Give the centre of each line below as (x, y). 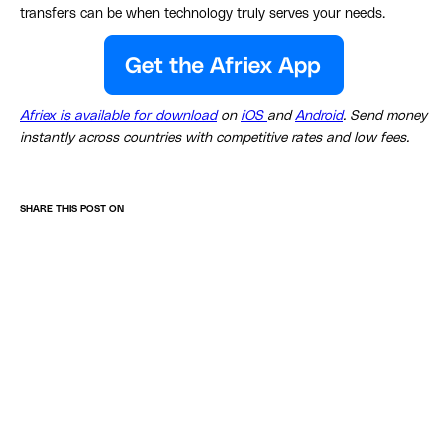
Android (319, 116)
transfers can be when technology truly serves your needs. (202, 14)
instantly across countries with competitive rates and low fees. (214, 138)
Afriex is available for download (118, 116)
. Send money (385, 116)
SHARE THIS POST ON (72, 209)
